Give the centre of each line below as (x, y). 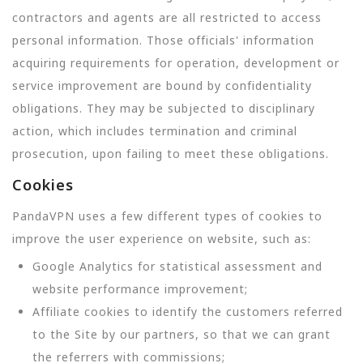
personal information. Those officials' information (163, 40)
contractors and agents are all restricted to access (167, 17)
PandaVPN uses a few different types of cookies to (167, 216)
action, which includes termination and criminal (155, 131)
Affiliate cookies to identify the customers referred (188, 311)
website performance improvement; (140, 288)
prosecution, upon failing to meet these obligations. (171, 154)
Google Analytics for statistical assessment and (177, 266)
